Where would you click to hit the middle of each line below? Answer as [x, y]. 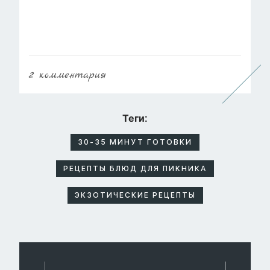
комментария [70, 75]
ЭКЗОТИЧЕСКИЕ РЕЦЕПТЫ [135, 195]
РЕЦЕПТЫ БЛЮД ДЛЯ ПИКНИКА [135, 169]
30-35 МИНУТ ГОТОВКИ [135, 142]
